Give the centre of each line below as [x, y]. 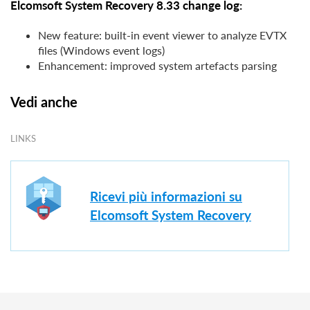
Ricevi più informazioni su [166, 197]
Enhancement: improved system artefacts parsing [157, 66]
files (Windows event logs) [101, 51]
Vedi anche [44, 102]
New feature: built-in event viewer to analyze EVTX [162, 35]
